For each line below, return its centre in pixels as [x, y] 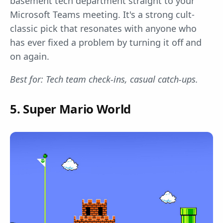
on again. [30, 56]
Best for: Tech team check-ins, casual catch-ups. [104, 79]
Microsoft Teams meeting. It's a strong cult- [102, 15]
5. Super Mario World [70, 109]
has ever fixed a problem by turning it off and [106, 43]
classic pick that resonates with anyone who [103, 29]
